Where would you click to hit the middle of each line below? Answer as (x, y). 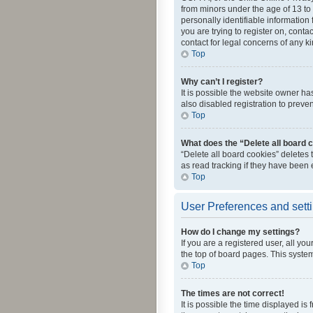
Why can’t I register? (222, 82)
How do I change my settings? (240, 232)
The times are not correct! (233, 293)
